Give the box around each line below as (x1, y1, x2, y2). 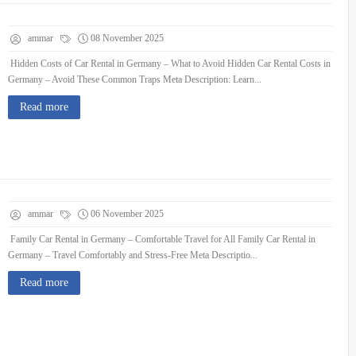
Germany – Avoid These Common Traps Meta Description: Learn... (8, 74, 261, 85)
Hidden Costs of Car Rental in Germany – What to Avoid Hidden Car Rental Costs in (8, 58, 331, 69)
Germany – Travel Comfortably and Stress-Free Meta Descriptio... (8, 250, 257, 261)
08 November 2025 (91, 33, 164, 44)
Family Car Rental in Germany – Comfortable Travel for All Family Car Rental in (8, 234, 315, 245)
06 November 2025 (91, 208, 164, 219)
